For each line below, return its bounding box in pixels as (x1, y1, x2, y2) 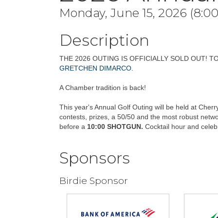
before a (59, 123, 87, 130)
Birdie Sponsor (59, 175, 128, 186)
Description (59, 31, 149, 50)
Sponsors (59, 148, 130, 167)
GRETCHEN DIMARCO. (59, 64, 133, 72)
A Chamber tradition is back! (59, 84, 148, 91)
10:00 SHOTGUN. (87, 123, 145, 130)
